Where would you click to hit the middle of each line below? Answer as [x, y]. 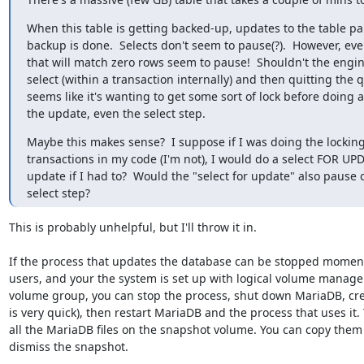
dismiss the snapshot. [68, 346]
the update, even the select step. [116, 113]
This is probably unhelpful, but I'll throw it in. [132, 227]
